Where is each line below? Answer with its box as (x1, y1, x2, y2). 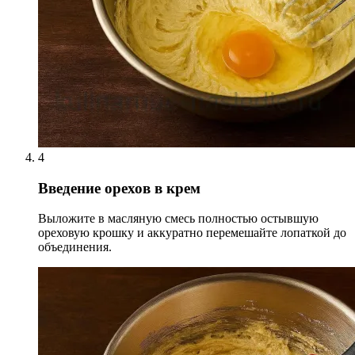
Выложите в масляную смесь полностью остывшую (38, 212, 319, 226)
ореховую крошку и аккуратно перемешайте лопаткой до (38, 226, 346, 240)
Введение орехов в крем (38, 179, 200, 197)
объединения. (38, 240, 112, 254)
